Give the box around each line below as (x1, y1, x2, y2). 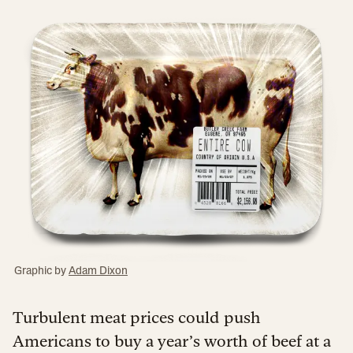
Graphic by (14, 265, 69, 277)
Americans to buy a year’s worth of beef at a (13, 331, 331, 350)
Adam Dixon (69, 265, 128, 277)
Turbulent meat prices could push (13, 307, 261, 326)
